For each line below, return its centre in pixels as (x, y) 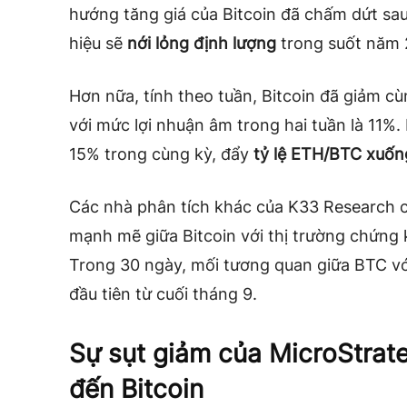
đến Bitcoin (136, 388)
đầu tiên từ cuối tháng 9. (163, 293)
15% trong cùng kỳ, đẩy (161, 154)
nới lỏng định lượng (202, 43)
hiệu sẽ (98, 43)
